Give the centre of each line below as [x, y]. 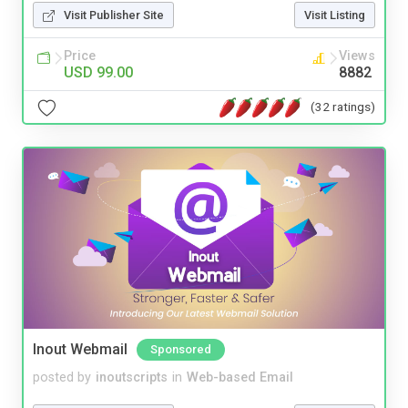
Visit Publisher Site [114, 15]
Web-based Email [240, 378]
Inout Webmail [80, 350]
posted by [62, 378]
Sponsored [181, 350]
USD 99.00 [98, 73]
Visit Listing [335, 15]
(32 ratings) [343, 106]
